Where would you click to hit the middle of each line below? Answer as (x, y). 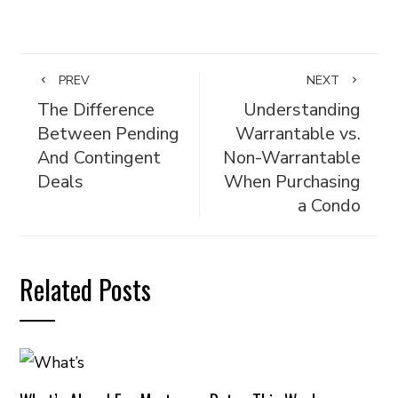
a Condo (329, 206)
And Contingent (99, 158)
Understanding (302, 110)
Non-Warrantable (291, 158)
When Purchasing (292, 182)
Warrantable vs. (298, 134)
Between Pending (109, 134)
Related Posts (86, 289)
